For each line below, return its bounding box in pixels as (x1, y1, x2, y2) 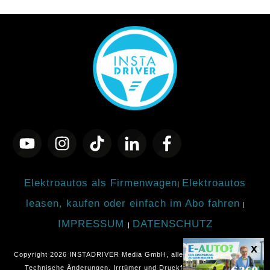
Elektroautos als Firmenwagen (24, 177, 177, 189)
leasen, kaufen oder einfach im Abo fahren (25, 198, 240, 209)
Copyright (14, 251, 50, 258)
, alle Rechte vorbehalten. (166, 251, 256, 258)
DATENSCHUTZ (132, 218, 213, 230)
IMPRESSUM (57, 218, 128, 230)
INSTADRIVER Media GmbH (69, 251, 166, 258)
